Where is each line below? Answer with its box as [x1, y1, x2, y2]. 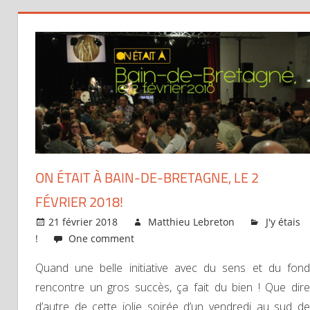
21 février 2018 [48, 215, 118, 228]
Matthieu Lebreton [148, 215, 235, 228]
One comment [69, 231, 135, 245]
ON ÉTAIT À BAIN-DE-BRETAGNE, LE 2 [35, 166, 259, 188]
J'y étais [265, 215, 300, 228]
